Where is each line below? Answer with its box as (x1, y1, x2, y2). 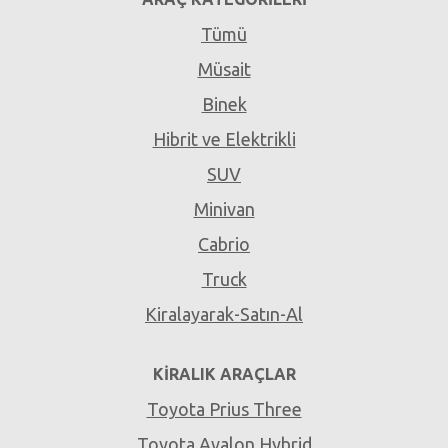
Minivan (193, 199, 255, 220)
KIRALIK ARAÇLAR (152, 365, 296, 384)
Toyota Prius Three (146, 399, 302, 420)
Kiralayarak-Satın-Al (145, 304, 303, 325)
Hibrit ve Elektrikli (152, 129, 296, 150)
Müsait (197, 59, 251, 80)
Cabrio (198, 234, 250, 255)
